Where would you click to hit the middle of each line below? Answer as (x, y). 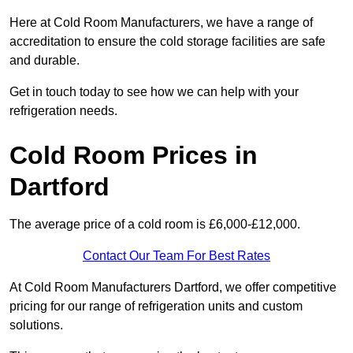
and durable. (45, 61)
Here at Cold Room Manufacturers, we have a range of (161, 23)
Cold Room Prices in (134, 156)
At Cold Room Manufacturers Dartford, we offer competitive (173, 288)
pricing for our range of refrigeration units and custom (156, 307)
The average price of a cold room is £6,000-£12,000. (155, 225)
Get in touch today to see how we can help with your (154, 92)
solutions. (36, 325)
